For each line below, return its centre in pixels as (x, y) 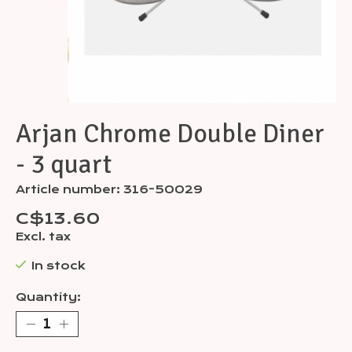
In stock (58, 266)
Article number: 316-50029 (109, 190)
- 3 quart (64, 165)
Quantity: (48, 297)
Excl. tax (43, 237)
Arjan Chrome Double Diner (170, 134)
